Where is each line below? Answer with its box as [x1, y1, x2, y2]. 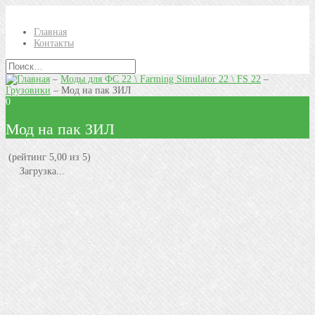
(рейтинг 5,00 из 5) [6, 151, 91, 162]
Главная [34, 27, 67, 37]
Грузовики [6, 85, 51, 96]
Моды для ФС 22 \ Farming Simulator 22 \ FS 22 [60, 74, 261, 84]
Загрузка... [17, 165, 65, 176]
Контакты [34, 38, 74, 49]
